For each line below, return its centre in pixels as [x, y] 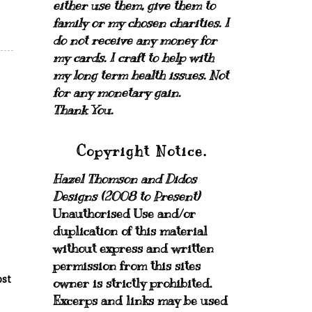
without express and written [133, 249]
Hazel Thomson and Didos [125, 179]
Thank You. [83, 110]
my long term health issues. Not [141, 75]
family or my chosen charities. [139, 23]
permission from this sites [127, 266]
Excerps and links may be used [140, 301]
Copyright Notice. [142, 151]
